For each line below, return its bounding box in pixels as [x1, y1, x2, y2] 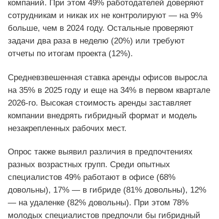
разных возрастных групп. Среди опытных [8, 159, 170, 169]
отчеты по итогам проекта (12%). [8, 49, 133, 59]
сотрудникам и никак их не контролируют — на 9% [8, 11, 202, 21]
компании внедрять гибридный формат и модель [8, 110, 197, 120]
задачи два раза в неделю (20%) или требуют [8, 36, 185, 46]
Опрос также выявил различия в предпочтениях [8, 147, 193, 156]
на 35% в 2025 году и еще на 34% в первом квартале [8, 85, 210, 95]
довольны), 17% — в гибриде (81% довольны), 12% [8, 185, 206, 195]
